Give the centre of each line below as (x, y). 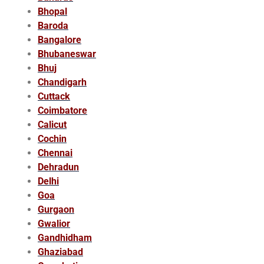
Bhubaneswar (67, 54)
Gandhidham (65, 237)
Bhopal (52, 11)
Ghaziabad (60, 252)
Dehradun (58, 167)
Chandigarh (62, 82)
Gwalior (54, 223)
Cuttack (54, 96)
